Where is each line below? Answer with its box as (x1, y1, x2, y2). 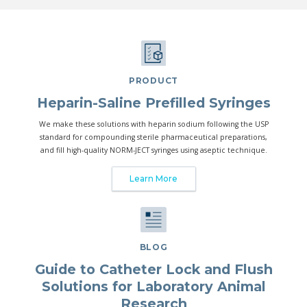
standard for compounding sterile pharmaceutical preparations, (40, 132, 267, 143)
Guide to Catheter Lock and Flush (34, 260, 273, 278)
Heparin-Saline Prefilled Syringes (36, 94, 271, 111)
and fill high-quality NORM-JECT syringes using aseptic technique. (40, 145, 267, 156)
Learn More (130, 173, 177, 184)
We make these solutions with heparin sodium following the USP (38, 119, 269, 130)
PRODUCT (128, 75, 179, 86)
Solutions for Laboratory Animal (41, 278, 266, 295)
